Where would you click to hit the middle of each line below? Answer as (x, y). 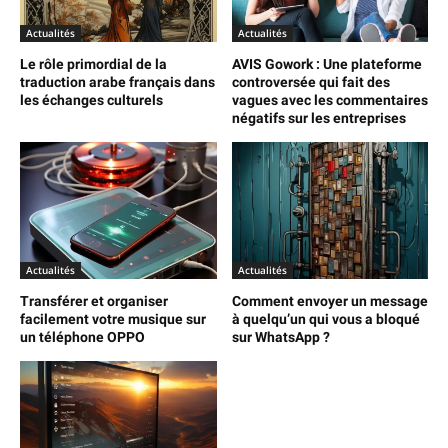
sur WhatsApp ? (280, 337)
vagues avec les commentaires (329, 99)
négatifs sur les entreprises (318, 117)
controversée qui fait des (310, 81)
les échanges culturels (91, 99)
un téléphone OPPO (82, 337)
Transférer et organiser (94, 301)
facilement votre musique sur (113, 319)
